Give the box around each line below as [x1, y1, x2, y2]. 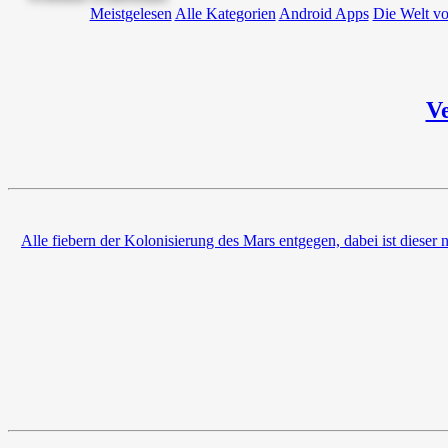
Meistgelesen [89, 4, 172, 22]
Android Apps [278, 4, 369, 22]
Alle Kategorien [174, 4, 276, 22]
